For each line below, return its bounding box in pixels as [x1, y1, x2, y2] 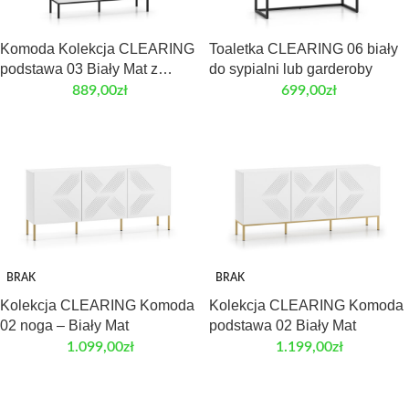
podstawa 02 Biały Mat [209, 318, 356, 334]
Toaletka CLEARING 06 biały [209, 41, 398, 58]
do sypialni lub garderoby [209, 61, 372, 78]
